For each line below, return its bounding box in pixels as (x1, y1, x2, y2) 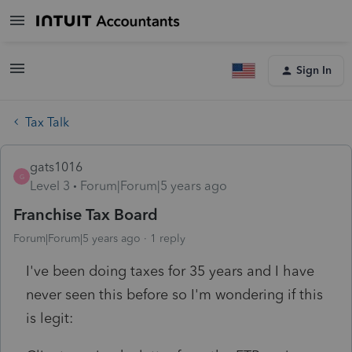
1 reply (150, 231, 185, 245)
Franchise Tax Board (13, 204, 158, 224)
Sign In (296, 64, 332, 77)
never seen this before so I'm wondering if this (26, 285, 323, 303)
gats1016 (30, 159, 82, 174)
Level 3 (30, 178, 70, 193)
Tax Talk (25, 114, 69, 130)
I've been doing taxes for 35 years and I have (26, 262, 314, 280)
